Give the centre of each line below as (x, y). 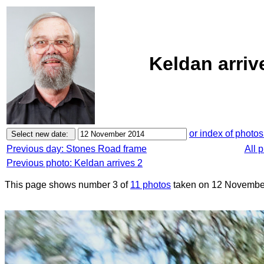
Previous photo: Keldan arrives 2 (75, 163)
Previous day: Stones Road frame (77, 149)
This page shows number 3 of (67, 185)
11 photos (151, 185)
